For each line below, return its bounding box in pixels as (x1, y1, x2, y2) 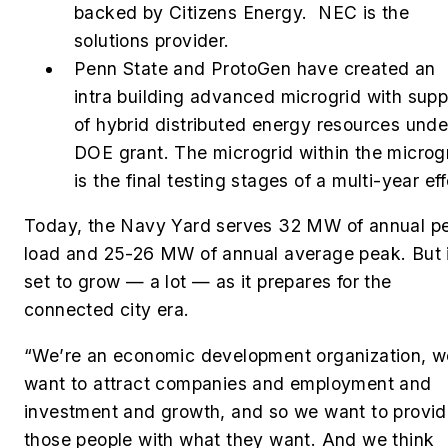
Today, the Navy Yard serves (24, 215, 279, 237)
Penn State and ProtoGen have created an (74, 57, 436, 79)
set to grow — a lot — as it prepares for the (24, 271, 392, 293)
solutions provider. (74, 29, 230, 51)
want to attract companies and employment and (24, 372, 432, 394)
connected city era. (24, 299, 190, 321)
